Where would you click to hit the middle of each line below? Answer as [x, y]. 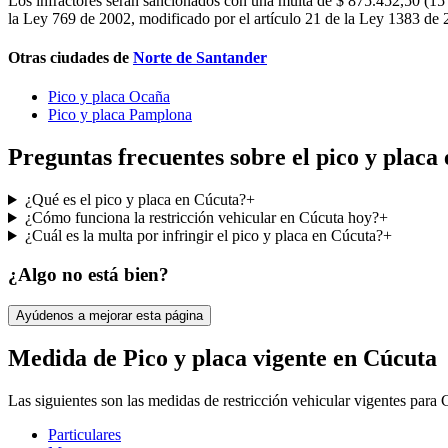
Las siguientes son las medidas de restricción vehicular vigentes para [224, 401]
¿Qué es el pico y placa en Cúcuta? [135, 200]
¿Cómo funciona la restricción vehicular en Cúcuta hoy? [201, 218]
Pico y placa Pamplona [120, 115]
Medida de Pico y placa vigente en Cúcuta [222, 358]
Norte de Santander [200, 58]
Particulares [84, 435]
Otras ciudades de [68, 58]
